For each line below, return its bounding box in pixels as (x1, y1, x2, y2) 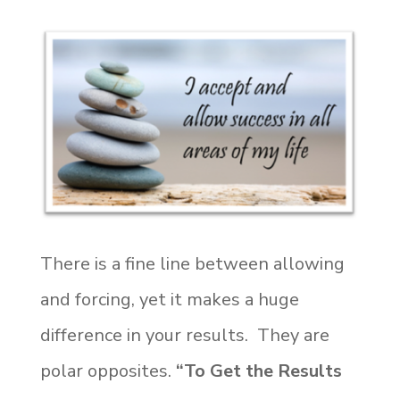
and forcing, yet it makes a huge (39, 287, 299, 312)
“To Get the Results (175, 358, 342, 383)
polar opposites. (39, 358, 176, 383)
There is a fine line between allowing (39, 251, 345, 276)
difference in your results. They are (39, 322, 329, 347)
